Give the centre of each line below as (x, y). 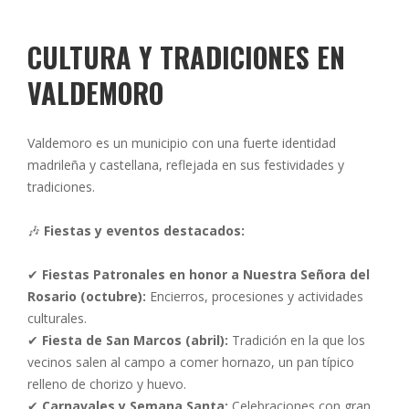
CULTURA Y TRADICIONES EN (186, 57)
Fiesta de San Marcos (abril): (135, 340)
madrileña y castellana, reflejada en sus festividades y (186, 165)
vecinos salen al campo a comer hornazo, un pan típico (191, 362)
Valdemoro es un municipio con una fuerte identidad (182, 143)
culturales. (57, 318)
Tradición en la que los (297, 340)
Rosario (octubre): (87, 296)
